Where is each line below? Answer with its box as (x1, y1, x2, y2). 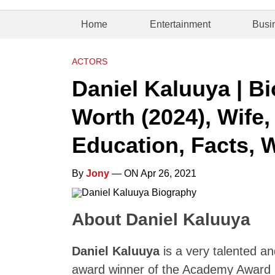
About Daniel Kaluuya (72, 210, 250, 229)
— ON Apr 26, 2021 (109, 168, 196, 179)
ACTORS (72, 56, 107, 66)
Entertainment (149, 19, 211, 29)
